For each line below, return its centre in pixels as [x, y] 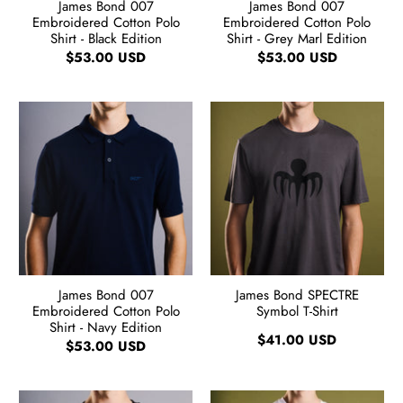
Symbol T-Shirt [297, 311]
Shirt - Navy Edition [106, 327]
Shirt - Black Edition [106, 38]
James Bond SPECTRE [297, 295]
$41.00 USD [297, 340]
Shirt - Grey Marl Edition [297, 38]
